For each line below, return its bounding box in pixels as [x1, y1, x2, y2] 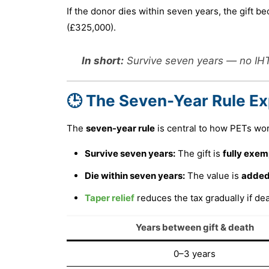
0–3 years [174, 247, 216, 259]
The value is [184, 169, 241, 181]
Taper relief [84, 192, 134, 204]
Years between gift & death [135, 221, 254, 233]
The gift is [175, 147, 223, 159]
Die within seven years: [84, 169, 185, 181]
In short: [81, 54, 124, 67]
